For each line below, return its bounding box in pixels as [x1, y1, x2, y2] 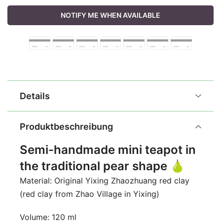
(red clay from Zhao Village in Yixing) [20, 189, 159, 199]
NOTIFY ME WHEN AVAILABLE [61, 11, 160, 19]
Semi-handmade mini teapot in [20, 143, 196, 157]
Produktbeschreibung [20, 121, 113, 132]
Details [20, 91, 50, 101]
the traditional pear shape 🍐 [20, 159, 185, 173]
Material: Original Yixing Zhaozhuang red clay [20, 176, 189, 185]
